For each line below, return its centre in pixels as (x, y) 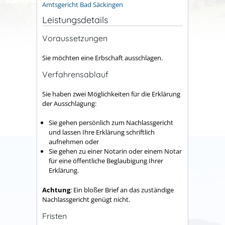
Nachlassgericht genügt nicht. (86, 199)
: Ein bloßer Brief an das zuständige (122, 190)
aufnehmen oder (74, 142)
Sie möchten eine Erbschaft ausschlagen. (102, 58)
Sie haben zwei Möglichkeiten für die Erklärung (111, 94)
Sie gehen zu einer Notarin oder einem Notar (115, 151)
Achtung (56, 190)
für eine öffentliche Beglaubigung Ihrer (106, 161)
